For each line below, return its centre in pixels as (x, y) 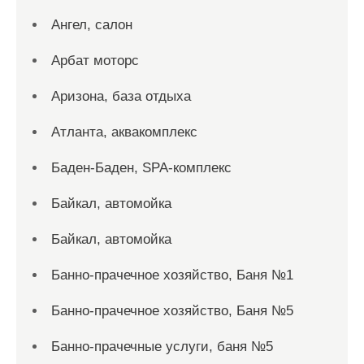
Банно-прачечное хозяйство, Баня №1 (172, 275)
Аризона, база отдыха (121, 96)
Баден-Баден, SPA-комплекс (141, 168)
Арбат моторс (95, 61)
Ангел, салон (92, 25)
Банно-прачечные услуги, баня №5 (162, 347)
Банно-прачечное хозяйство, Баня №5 (172, 311)
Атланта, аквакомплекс (124, 132)
